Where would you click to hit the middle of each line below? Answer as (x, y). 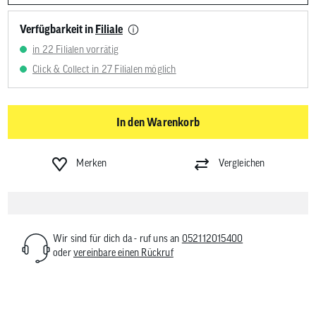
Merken (92, 163)
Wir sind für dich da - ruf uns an (117, 238)
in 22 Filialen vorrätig (76, 49)
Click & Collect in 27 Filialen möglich (104, 69)
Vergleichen (242, 163)
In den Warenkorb (158, 122)
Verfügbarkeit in (57, 29)
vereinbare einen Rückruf (123, 252)
